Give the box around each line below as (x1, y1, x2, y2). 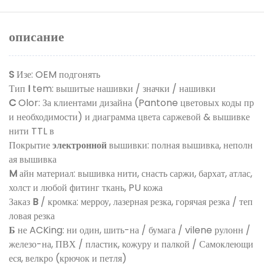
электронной (52, 138, 107, 153)
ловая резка (9, 209, 55, 223)
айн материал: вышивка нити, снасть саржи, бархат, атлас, (17, 167, 252, 181)
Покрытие (9, 138, 52, 153)
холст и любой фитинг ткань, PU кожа (9, 181, 163, 195)
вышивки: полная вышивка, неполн (107, 138, 253, 153)
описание (9, 28, 64, 47)
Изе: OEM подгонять (14, 68, 100, 82)
